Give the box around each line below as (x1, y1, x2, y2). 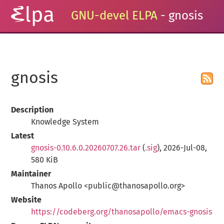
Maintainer (11, 169, 51, 178)
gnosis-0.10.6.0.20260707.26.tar (31, 143, 141, 152)
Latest (11, 131, 34, 140)
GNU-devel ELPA (71, 10, 158, 22)
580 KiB (31, 155, 58, 164)
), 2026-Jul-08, (157, 143, 207, 152)
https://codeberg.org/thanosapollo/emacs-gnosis (31, 207, 212, 216)
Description (11, 105, 54, 114)
